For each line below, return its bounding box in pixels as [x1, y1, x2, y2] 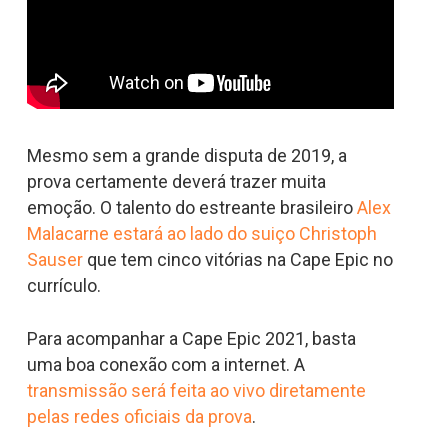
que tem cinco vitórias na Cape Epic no [82, 249, 393, 271]
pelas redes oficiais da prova [26, 406, 252, 428]
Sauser [26, 249, 83, 271]
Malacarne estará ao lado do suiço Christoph [26, 223, 377, 245]
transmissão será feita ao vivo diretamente [26, 380, 366, 402]
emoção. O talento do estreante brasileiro [26, 197, 357, 219]
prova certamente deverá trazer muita [26, 171, 326, 193]
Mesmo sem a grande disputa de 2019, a [26, 145, 347, 167]
